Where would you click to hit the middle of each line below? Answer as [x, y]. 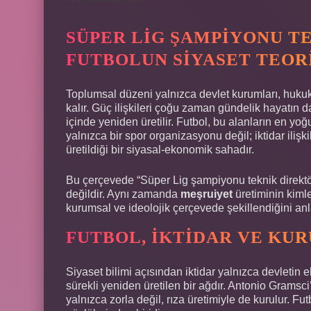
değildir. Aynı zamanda [123, 194]
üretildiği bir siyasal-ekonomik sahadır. [160, 149]
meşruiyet [207, 194]
